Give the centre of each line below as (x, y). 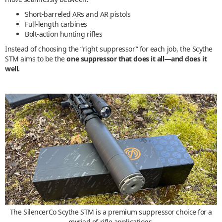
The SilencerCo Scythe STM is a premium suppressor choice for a (111, 212)
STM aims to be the (36, 58)
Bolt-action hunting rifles (64, 34)
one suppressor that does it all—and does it (137, 58)
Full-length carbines (56, 24)
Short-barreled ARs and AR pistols (78, 14)
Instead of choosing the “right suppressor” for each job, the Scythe (109, 49)
